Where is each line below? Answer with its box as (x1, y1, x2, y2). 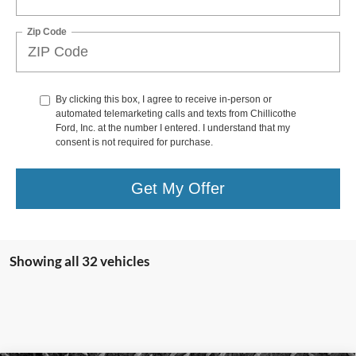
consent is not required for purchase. (56, 136, 213, 148)
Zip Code (27, 25, 67, 37)
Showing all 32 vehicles (10, 252, 149, 269)
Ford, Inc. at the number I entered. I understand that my (56, 122, 290, 133)
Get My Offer (131, 180, 225, 198)
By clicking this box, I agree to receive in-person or (56, 93, 272, 105)
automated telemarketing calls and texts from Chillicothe (56, 107, 296, 119)
